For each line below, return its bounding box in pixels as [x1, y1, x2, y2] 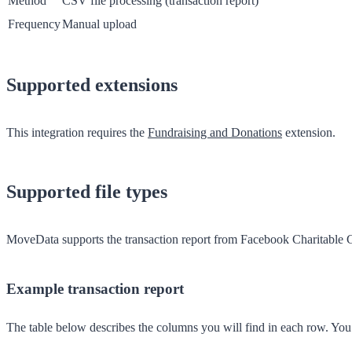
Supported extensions [6, 75, 178, 96]
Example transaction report [6, 280, 184, 297]
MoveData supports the [6, 232, 125, 246]
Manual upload [62, 17, 137, 31]
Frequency [8, 17, 60, 31]
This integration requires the [6, 126, 148, 140]
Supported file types [6, 181, 167, 203]
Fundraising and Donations [148, 126, 282, 140]
